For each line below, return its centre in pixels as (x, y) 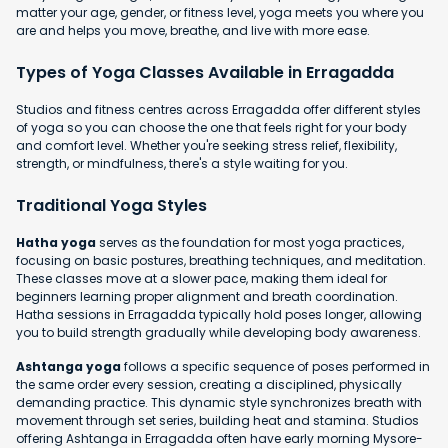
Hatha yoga (56, 242)
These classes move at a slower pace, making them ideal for (201, 278)
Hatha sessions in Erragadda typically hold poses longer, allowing (219, 314)
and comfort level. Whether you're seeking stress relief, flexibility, (206, 145)
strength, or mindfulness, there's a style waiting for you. (182, 163)
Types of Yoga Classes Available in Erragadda (205, 72)
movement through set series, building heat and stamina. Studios (217, 420)
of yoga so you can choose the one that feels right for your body (211, 127)
